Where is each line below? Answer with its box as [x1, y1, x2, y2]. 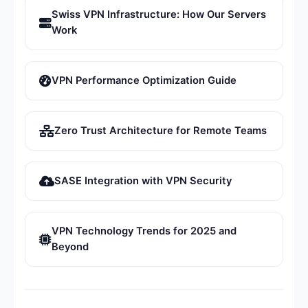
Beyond [52, 241, 89, 254]
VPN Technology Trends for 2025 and [52, 225, 236, 238]
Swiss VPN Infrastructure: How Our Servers [52, 8, 266, 21]
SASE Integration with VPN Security [54, 175, 232, 188]
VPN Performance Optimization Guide [52, 74, 236, 87]
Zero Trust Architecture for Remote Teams [54, 124, 267, 137]
